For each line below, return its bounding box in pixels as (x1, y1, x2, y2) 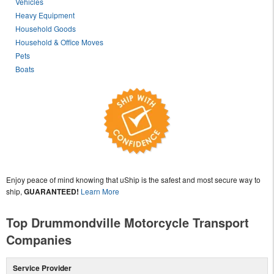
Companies (6, 230, 72, 248)
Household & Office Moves (15, 36, 104, 47)
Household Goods (15, 23, 76, 34)
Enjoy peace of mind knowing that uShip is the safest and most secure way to (6, 174, 261, 185)
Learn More (81, 185, 119, 196)
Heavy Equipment (15, 9, 75, 20)
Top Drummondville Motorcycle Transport (6, 213, 249, 231)
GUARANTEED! (24, 185, 79, 197)
